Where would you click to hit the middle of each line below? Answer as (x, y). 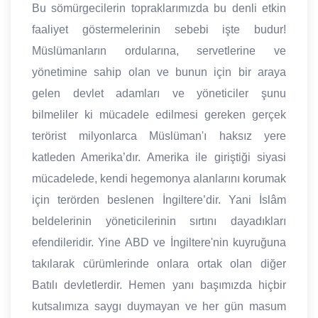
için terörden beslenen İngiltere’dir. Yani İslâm (159, 200)
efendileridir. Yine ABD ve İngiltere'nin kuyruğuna (159, 243)
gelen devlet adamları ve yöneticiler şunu (159, 94)
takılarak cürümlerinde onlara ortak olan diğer (159, 264)
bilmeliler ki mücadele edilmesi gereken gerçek (159, 115)
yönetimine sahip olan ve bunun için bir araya (159, 72)
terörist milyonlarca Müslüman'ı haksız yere (159, 136)
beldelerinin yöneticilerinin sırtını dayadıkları (159, 221)
